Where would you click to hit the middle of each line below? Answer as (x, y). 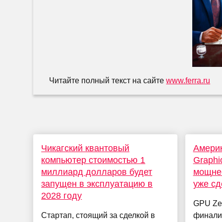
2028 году (62, 196)
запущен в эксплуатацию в (97, 184)
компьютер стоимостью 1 (93, 160)
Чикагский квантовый (85, 148)
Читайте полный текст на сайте (108, 81)
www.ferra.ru (188, 81)
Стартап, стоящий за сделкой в (98, 216)
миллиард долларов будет (97, 172)
